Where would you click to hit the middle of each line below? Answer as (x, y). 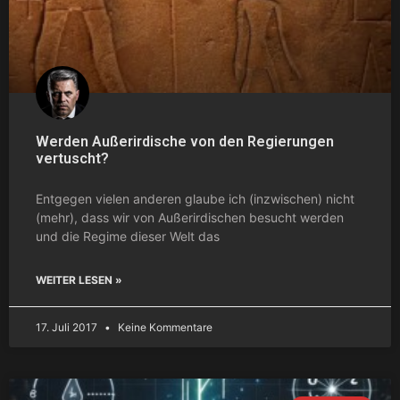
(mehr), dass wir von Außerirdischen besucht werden (190, 217)
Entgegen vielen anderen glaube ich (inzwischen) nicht (195, 198)
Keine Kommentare (164, 327)
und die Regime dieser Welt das (128, 236)
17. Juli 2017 (68, 327)
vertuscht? (72, 158)
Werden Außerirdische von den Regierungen (185, 141)
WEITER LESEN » (79, 279)
